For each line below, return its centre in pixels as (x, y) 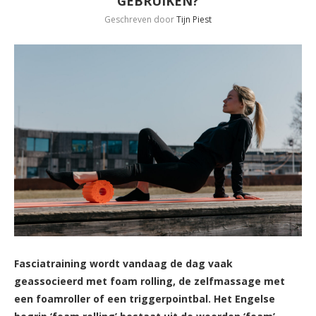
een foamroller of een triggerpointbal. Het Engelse (145, 298)
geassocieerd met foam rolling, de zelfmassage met (150, 281)
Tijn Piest (194, 19)
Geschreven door (140, 19)
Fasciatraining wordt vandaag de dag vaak (123, 263)
